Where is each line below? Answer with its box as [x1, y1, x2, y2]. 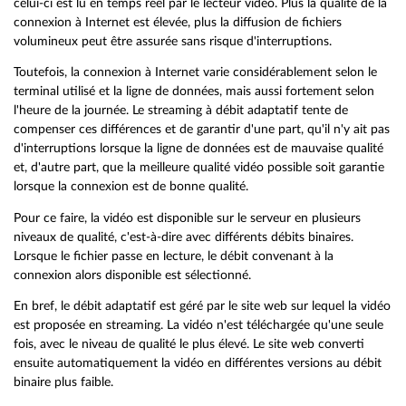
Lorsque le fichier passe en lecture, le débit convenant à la [14, 248, 333, 263]
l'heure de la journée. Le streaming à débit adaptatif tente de [14, 103, 348, 118]
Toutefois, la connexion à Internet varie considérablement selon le [14, 65, 377, 80]
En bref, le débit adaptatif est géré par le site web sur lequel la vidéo [14, 299, 391, 314]
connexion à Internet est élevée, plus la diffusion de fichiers [14, 14, 342, 29]
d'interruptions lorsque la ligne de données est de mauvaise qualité [14, 141, 383, 156]
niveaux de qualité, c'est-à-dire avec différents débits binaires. [14, 229, 353, 244]
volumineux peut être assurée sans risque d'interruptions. [14, 34, 332, 48]
